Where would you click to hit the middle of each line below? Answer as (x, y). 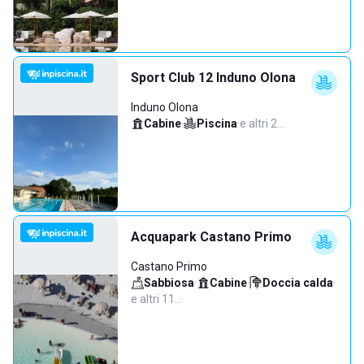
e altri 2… (262, 123)
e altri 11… (156, 299)
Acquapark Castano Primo (211, 237)
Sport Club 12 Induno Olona (213, 78)
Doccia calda (298, 283)
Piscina (217, 123)
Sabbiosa (169, 283)
